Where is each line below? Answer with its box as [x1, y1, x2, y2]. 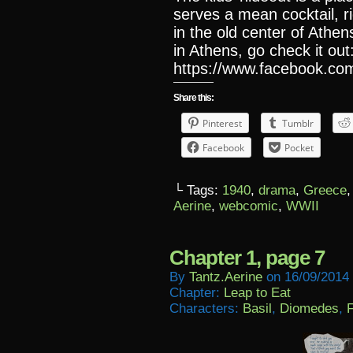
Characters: [169, 301, 243, 316]
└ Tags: [173, 183, 222, 198]
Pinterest [203, 117, 242, 130]
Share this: [173, 92, 214, 103]
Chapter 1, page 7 [169, 246, 325, 269]
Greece [303, 183, 347, 198]
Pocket [284, 141, 314, 154]
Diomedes [280, 301, 339, 316]
